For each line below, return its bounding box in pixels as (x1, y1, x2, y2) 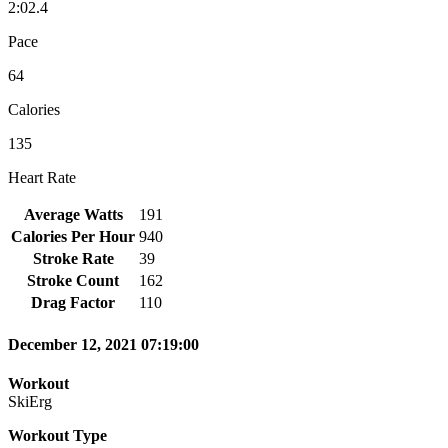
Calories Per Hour (11, 227, 135, 245)
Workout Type (8, 427, 107, 445)
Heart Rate (8, 168, 76, 186)
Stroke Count (27, 271, 119, 289)
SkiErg (8, 393, 52, 411)
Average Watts (23, 205, 123, 223)
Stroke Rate (32, 249, 114, 267)
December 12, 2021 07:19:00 (8, 336, 199, 354)
